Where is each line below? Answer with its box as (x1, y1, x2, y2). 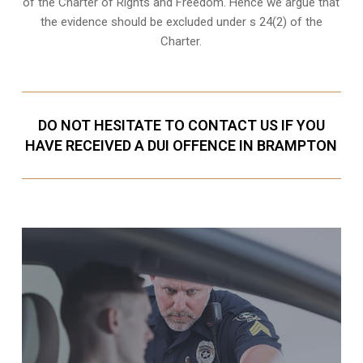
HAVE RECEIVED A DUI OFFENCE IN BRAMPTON (25, 136, 338, 154)
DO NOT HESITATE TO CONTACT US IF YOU (37, 116, 325, 134)
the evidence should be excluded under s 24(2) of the (40, 14, 322, 29)
